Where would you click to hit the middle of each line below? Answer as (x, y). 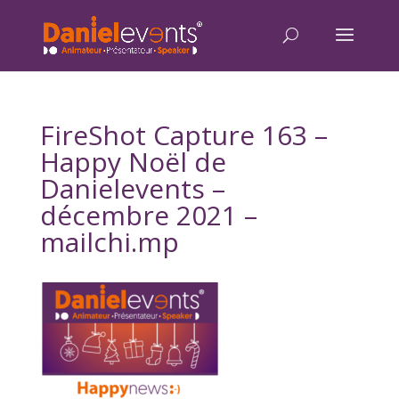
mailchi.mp (109, 242)
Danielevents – (132, 188)
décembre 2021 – (148, 215)
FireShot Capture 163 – (183, 135)
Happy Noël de (133, 162)
